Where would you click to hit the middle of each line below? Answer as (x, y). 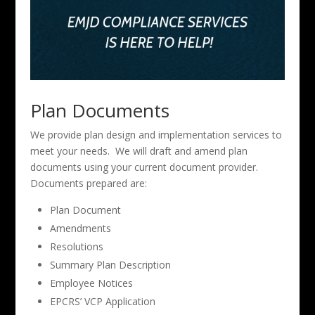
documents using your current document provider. (145, 167)
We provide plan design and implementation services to (156, 134)
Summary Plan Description (110, 264)
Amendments (80, 228)
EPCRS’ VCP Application (102, 301)
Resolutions (76, 246)
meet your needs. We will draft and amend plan (139, 150)
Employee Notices (91, 283)
